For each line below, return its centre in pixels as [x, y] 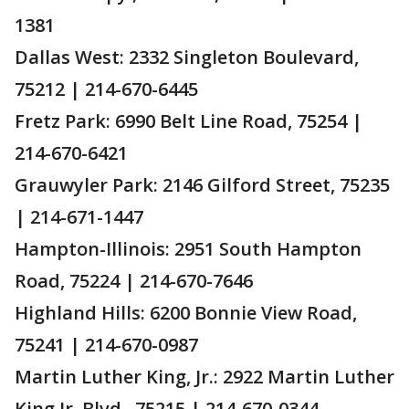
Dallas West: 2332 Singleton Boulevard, [187, 57]
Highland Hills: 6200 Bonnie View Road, [186, 312]
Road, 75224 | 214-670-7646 [134, 280]
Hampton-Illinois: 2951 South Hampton [188, 248]
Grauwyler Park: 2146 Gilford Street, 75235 [202, 184]
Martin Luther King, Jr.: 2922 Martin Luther [204, 376]
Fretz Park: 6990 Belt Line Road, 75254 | [189, 121]
